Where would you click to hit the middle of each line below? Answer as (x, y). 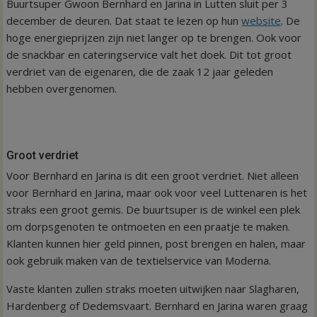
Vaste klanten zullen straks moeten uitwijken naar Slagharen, (153, 288)
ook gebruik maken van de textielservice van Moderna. (139, 260)
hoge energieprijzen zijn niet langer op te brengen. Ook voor (154, 37)
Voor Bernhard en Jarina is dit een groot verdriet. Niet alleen (153, 175)
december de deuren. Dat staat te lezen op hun (124, 20)
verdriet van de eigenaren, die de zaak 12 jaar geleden (140, 71)
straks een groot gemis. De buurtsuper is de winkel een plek (154, 209)
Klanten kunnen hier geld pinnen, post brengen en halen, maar (156, 243)
